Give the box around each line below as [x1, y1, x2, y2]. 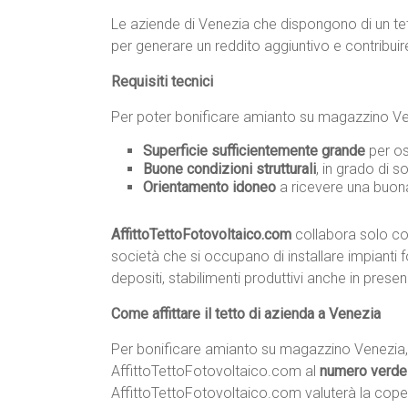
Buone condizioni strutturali [143, 160, 316, 178]
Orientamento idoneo [143, 178, 276, 197]
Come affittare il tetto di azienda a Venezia [111, 305, 381, 323]
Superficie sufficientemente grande [143, 142, 365, 160]
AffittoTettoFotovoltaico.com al [111, 362, 320, 381]
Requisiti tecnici [111, 73, 213, 91]
